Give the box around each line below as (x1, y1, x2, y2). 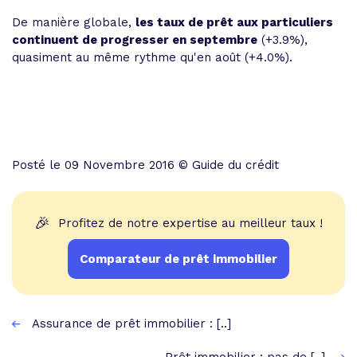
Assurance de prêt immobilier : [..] (32, 316, 231, 331)
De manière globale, (12, 15, 135, 29)
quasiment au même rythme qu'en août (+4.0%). (12, 50, 300, 65)
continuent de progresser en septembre (12, 33, 257, 47)
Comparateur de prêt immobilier (80, 252, 277, 266)
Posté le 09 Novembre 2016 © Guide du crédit (12, 158, 279, 172)
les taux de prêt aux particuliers (135, 15, 333, 29)
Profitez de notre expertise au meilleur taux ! (58, 216, 323, 230)
